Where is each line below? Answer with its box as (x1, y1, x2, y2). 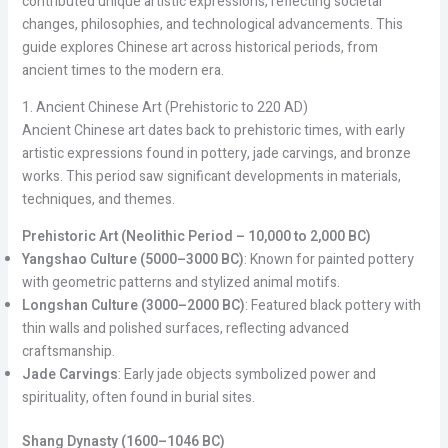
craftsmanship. (21, 340, 115, 362)
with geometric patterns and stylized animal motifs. (21, 271, 340, 293)
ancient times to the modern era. (21, 59, 224, 81)
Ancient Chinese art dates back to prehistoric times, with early (21, 119, 405, 141)
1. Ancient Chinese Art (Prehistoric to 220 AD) (21, 96, 308, 118)
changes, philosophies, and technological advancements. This (21, 13, 403, 35)
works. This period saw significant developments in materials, (21, 165, 401, 187)
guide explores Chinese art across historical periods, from (21, 36, 378, 58)
